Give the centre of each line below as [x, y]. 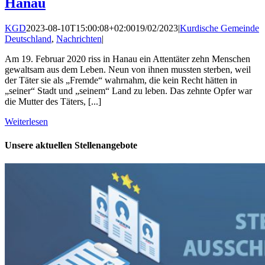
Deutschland [28, 39]
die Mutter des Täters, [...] [53, 102]
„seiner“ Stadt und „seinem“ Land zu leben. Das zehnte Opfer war [128, 91]
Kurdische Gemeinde [219, 28]
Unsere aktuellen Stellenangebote [71, 145]
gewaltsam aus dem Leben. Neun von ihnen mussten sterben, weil [128, 70]
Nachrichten [79, 39]
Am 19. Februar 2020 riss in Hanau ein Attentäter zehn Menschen [127, 59]
